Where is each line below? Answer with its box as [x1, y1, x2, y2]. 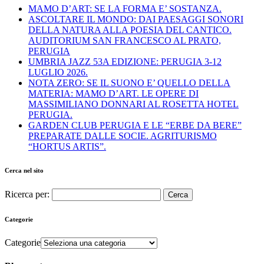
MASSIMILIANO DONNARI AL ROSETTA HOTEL [28, 99, 239, 110]
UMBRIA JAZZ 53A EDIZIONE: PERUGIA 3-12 [28, 57, 222, 67]
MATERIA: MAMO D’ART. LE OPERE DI [28, 88, 199, 99]
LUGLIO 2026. [28, 67, 88, 78]
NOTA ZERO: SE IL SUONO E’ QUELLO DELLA [28, 78, 230, 88]
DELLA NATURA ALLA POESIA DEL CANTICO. [28, 25, 232, 35]
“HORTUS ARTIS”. [28, 141, 106, 152]
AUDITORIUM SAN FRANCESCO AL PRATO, [28, 35, 221, 46]
